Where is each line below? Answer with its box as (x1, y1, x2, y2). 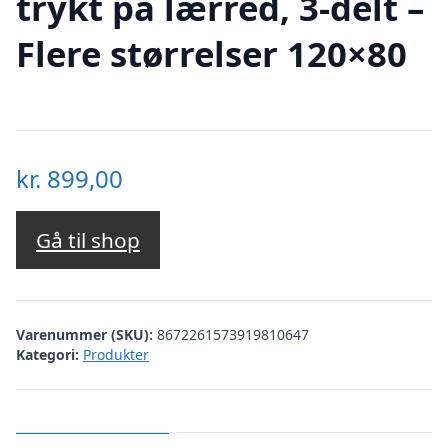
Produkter (83, 344, 149, 364)
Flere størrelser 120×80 (16, 29, 407, 77)
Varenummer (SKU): (16, 324, 157, 344)
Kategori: (16, 344, 79, 364)
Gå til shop (36, 226, 140, 255)
